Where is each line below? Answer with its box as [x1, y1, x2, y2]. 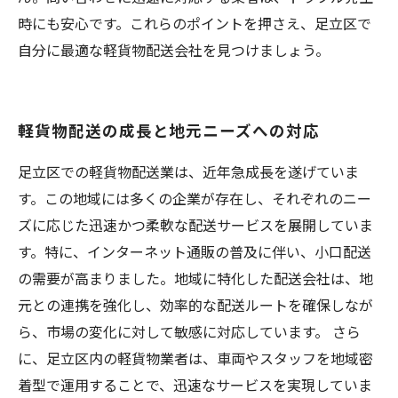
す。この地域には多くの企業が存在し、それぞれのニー [18, 187, 371, 209]
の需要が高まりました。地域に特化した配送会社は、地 [18, 267, 373, 289]
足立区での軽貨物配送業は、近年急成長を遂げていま [18, 161, 359, 182]
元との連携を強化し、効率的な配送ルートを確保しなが [18, 294, 373, 315]
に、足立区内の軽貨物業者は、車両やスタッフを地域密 [18, 347, 373, 369]
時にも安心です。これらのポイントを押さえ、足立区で [18, 12, 371, 34]
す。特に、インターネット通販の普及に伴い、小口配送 [18, 241, 371, 262]
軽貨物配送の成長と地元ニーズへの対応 [18, 118, 320, 141]
